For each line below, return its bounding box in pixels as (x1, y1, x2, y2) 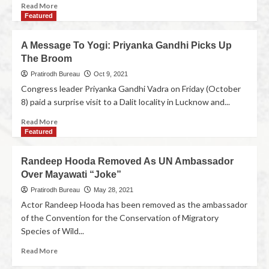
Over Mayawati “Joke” (21, 169, 121, 180)
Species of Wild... (21, 226, 84, 236)
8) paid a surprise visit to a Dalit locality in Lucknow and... (21, 97, 230, 107)
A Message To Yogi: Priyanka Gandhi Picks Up (21, 40, 232, 50)
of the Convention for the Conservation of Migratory (21, 213, 219, 223)
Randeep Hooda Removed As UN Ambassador (21, 156, 234, 166)
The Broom (21, 53, 72, 64)
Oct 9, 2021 (94, 70, 128, 77)
